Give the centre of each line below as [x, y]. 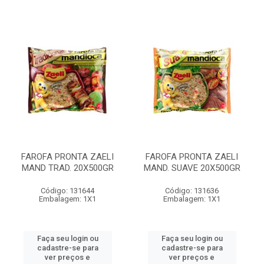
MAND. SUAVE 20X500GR [192, 168]
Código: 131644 [67, 191]
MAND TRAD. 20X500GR [67, 168]
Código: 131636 [192, 191]
